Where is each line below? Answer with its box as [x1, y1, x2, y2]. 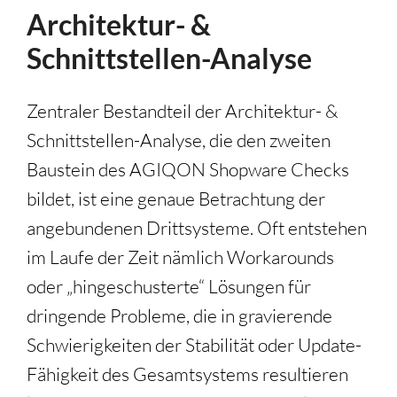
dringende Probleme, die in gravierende [27, 304, 332, 328]
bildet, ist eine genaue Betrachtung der [27, 187, 325, 211]
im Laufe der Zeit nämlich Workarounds [27, 245, 334, 269]
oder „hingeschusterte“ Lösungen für [27, 275, 311, 299]
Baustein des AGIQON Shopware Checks [27, 158, 349, 182]
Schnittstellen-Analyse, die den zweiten [27, 128, 331, 152]
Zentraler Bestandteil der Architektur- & [27, 99, 339, 123]
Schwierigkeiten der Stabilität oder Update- [27, 333, 362, 357]
